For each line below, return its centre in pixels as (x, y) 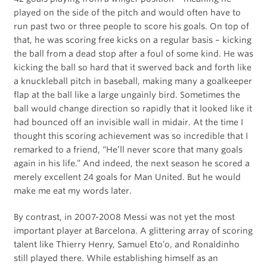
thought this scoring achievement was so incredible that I (131, 136)
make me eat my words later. (72, 190)
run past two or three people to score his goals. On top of (131, 26)
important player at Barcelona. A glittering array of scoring (133, 230)
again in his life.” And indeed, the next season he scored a (131, 163)
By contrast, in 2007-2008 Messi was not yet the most (124, 217)
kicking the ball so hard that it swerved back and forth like (132, 67)
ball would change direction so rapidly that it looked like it (133, 108)
